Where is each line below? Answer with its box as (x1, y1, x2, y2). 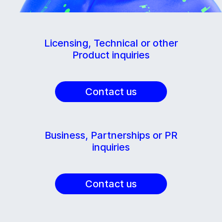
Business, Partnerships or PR (45, 129, 177, 141)
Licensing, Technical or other (44, 37, 178, 49)
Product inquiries (72, 49, 150, 61)
